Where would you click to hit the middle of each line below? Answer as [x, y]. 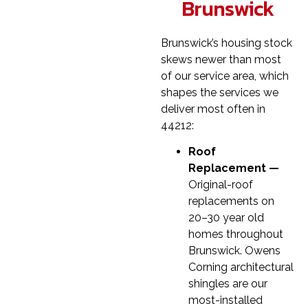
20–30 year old [226, 218]
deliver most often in [213, 109]
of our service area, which [225, 76]
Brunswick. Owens [234, 251]
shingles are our [228, 284]
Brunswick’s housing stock [227, 43]
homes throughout [236, 234]
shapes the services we [220, 92]
